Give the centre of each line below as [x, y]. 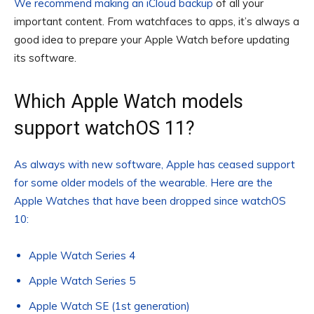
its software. [45, 57]
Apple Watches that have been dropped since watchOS [150, 200]
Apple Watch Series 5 [82, 280]
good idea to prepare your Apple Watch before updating [152, 39]
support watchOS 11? [104, 128]
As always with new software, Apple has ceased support [155, 164]
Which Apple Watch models [129, 101]
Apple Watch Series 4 [82, 255]
